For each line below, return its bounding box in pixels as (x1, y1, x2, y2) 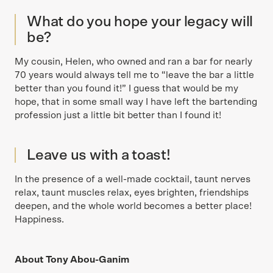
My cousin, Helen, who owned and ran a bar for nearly (15, 57, 252, 66)
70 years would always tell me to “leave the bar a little (15, 70, 254, 80)
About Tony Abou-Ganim (15, 255, 129, 264)
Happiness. (15, 214, 64, 224)
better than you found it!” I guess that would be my (15, 83, 238, 93)
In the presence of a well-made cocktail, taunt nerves (15, 174, 250, 184)
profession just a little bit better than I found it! (15, 110, 221, 120)
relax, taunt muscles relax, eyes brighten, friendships (15, 188, 249, 197)
